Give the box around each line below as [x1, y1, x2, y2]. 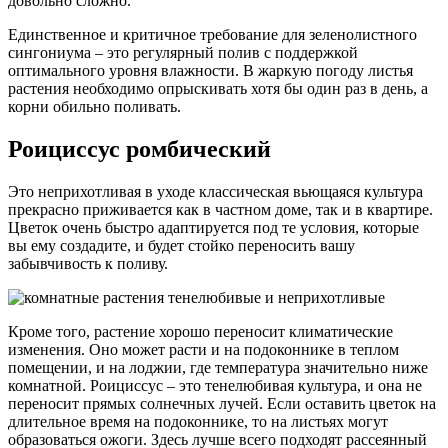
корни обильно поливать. [8, 97, 181, 115]
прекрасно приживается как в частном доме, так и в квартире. [8, 200, 433, 218]
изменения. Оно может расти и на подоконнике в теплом [8, 340, 399, 358]
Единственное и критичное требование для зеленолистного [8, 25, 417, 43]
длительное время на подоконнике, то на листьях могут [8, 412, 388, 430]
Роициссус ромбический [8, 135, 271, 162]
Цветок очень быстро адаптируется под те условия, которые [8, 218, 419, 236]
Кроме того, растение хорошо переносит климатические [8, 322, 393, 340]
